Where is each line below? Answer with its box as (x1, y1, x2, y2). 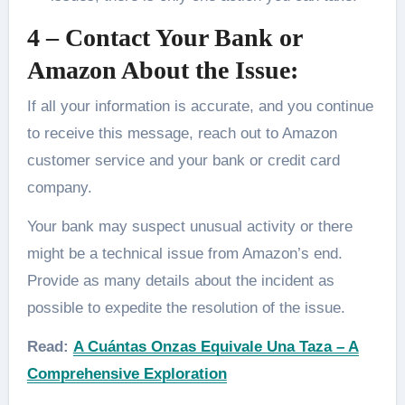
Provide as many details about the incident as (26, 271, 334, 289)
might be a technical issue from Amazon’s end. (26, 244, 343, 262)
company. (26, 178, 97, 196)
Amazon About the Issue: (26, 56, 298, 85)
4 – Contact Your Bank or (26, 24, 302, 52)
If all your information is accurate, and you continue (26, 97, 373, 115)
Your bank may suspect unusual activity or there (26, 217, 353, 235)
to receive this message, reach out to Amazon (26, 124, 337, 142)
